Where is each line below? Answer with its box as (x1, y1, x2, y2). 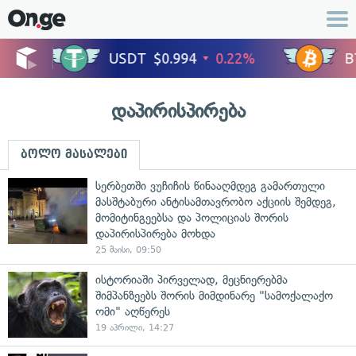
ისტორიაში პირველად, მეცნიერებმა (95, 273, 288, 287)
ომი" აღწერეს (95, 304, 170, 319)
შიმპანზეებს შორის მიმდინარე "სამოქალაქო (95, 288, 333, 303)
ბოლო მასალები (21, 148, 127, 161)
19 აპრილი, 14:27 (95, 323, 174, 333)
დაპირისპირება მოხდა (95, 226, 215, 241)
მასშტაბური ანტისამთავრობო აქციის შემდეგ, (95, 195, 336, 209)
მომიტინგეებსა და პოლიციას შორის (95, 211, 288, 225)
